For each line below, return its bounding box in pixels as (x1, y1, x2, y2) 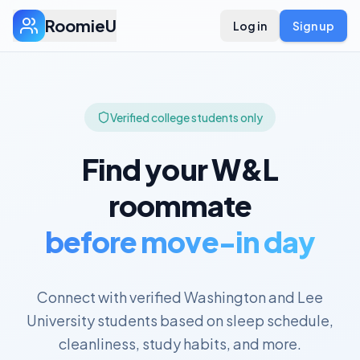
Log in (233, 18, 267, 33)
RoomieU (45, 15, 117, 35)
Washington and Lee (184, 288, 323, 306)
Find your (81, 151, 211, 187)
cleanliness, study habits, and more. (59, 334, 301, 353)
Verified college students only (110, 110, 263, 125)
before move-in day (44, 223, 316, 260)
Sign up (292, 18, 334, 33)
